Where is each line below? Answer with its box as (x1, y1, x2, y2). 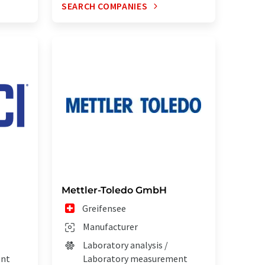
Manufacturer (83, 221, 138, 233)
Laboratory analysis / (83, 239, 168, 251)
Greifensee (82, 202, 127, 215)
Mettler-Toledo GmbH (62, 185, 167, 196)
